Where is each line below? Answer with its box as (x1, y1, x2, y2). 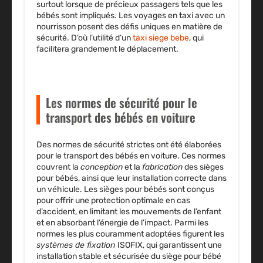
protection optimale (91, 195, 164, 206)
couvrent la (36, 162, 80, 173)
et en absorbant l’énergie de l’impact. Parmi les (36, 218, 208, 228)
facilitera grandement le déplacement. (36, 44, 178, 55)
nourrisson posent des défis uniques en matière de (36, 22, 222, 32)
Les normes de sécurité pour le (46, 93, 197, 112)
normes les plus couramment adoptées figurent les (36, 229, 224, 240)
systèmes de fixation (36, 240, 117, 251)
